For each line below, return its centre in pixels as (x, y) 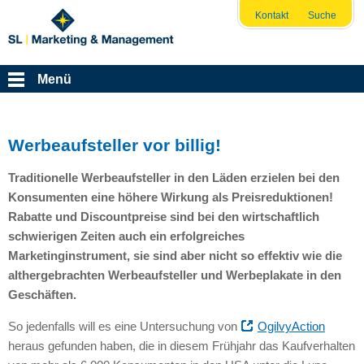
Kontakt (271, 15)
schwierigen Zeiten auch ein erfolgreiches (126, 236)
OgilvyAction (291, 326)
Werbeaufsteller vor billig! (114, 145)
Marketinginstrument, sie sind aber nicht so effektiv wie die (175, 255)
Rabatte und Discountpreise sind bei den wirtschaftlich (163, 216)
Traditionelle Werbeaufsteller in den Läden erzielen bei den (173, 177)
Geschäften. (42, 294)
